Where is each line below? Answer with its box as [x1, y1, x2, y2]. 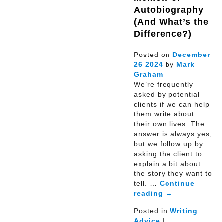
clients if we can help [134, 100, 210, 108]
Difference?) [134, 28, 192, 39]
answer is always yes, [134, 129, 212, 138]
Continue [160, 179, 195, 187]
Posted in [134, 206, 170, 215]
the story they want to [134, 169, 212, 177]
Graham [134, 70, 163, 78]
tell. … [134, 179, 160, 187]
